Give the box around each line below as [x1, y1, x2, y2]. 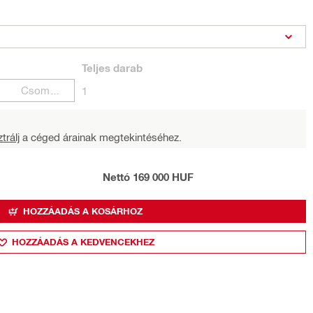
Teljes [82, 61, 110, 74]
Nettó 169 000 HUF [103, 170, 194, 183]
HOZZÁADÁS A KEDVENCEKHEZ [11, 236, 154, 247]
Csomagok [50, 84, 61, 96]
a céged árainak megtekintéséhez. [20, 131, 182, 143]
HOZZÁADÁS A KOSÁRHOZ [23, 205, 143, 217]
